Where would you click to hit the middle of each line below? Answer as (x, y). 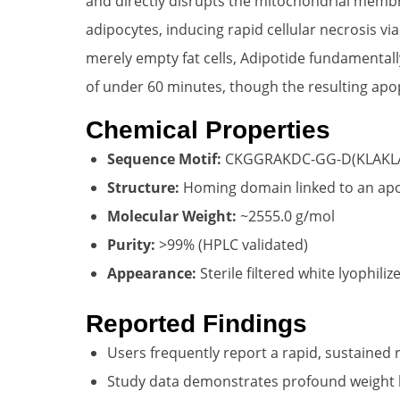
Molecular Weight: (172, 216)
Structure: (143, 187)
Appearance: (152, 273)
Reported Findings (196, 323)
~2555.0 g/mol (286, 216)
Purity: (131, 244)
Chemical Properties (208, 129)
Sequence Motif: (164, 158)
